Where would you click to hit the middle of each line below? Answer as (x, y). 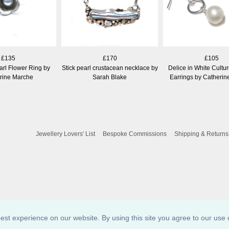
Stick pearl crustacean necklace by (110, 68)
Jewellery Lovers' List (65, 134)
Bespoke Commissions (135, 134)
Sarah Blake (110, 77)
